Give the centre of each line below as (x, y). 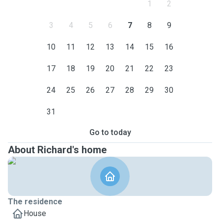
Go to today (110, 132)
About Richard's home (57, 150)
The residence (35, 202)
